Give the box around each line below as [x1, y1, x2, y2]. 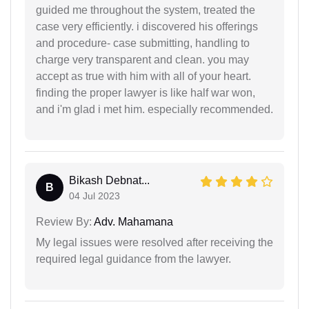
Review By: [36, 215, 92, 228]
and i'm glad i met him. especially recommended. [36, 103, 273, 115]
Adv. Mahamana [92, 215, 173, 228]
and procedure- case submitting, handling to [36, 37, 250, 49]
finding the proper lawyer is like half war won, [36, 86, 255, 99]
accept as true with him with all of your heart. [36, 70, 251, 82]
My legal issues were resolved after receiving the [36, 236, 273, 248]
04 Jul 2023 [69, 190, 120, 201]
